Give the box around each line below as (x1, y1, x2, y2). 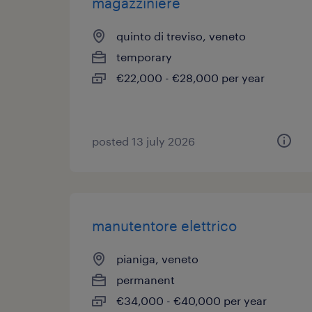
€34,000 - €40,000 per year (116, 294, 267, 307)
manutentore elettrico (92, 217, 237, 234)
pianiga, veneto (116, 252, 198, 265)
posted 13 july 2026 (92, 134, 195, 148)
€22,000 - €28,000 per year (116, 71, 265, 84)
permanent (116, 273, 175, 286)
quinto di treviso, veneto (116, 29, 246, 42)
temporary (116, 50, 172, 63)
